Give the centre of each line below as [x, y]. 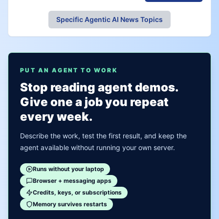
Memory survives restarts [70, 204]
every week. [56, 117]
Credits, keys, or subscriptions [77, 192]
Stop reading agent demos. [99, 87]
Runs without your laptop [68, 169]
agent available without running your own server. [98, 147]
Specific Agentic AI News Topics [109, 19]
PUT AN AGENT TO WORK [69, 70]
